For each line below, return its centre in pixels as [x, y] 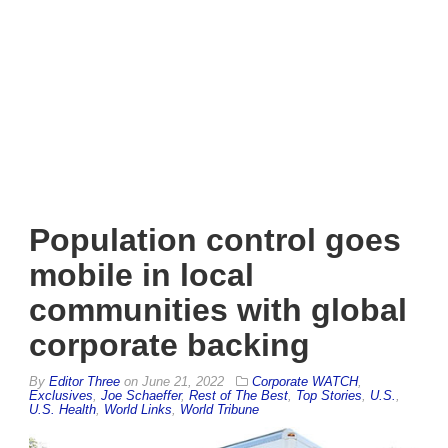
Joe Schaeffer [141, 395]
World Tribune [219, 409]
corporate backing [169, 344]
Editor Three [84, 381]
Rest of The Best [238, 395]
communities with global [218, 309]
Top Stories [329, 395]
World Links [138, 409]
